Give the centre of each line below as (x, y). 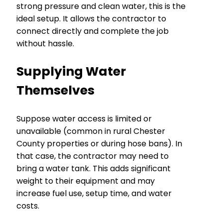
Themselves (56, 90)
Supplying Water (71, 71)
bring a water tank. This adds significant (94, 168)
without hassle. (45, 43)
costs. (28, 206)
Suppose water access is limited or (84, 118)
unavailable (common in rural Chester (91, 131)
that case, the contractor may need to (93, 156)
